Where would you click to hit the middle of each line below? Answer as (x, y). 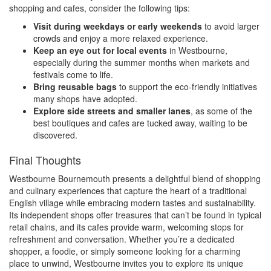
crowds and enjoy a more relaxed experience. (121, 38)
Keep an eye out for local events (100, 51)
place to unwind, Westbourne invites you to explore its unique (126, 263)
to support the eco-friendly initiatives (187, 87)
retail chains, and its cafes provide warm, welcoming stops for (126, 227)
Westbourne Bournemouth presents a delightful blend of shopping (135, 179)
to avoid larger (231, 26)
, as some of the (221, 111)
